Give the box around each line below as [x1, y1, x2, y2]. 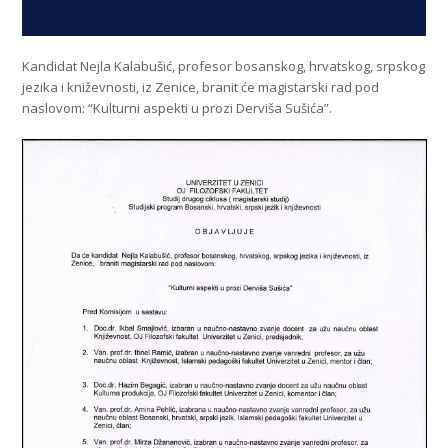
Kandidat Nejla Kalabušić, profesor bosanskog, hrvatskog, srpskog [22, 56, 426, 75]
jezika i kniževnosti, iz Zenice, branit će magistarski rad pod [22, 77, 380, 96]
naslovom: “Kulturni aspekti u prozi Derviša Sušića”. [22, 98, 333, 117]
